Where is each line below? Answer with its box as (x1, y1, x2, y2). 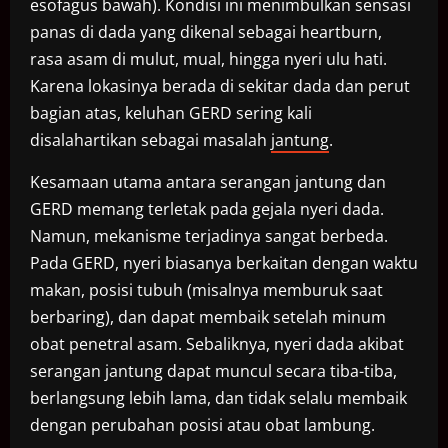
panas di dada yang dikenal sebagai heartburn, (30, 21, 382, 44)
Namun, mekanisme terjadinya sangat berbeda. (30, 225, 388, 248)
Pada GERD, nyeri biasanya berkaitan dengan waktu (30, 252, 418, 275)
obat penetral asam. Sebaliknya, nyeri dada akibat (30, 333, 404, 356)
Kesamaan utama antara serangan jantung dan (30, 171, 386, 194)
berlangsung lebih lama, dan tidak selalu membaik (30, 387, 407, 410)
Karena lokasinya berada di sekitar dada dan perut (30, 75, 410, 98)
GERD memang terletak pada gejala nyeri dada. (30, 198, 384, 221)
